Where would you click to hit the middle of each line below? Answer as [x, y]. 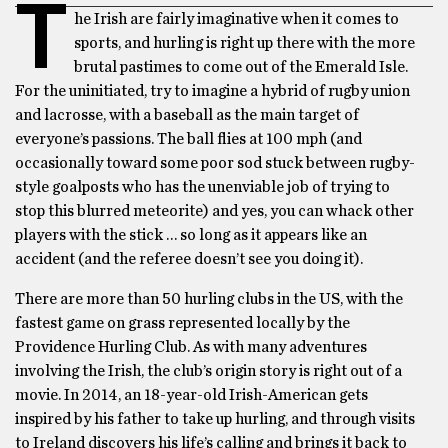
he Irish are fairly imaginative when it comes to [236, 19]
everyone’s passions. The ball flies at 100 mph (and [188, 139]
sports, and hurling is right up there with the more [244, 43]
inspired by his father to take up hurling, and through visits [215, 419]
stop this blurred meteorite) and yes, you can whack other [214, 211]
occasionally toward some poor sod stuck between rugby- [215, 163]
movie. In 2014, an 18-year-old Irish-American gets [191, 395]
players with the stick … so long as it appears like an [191, 235]
